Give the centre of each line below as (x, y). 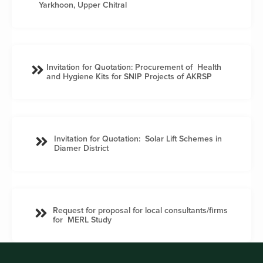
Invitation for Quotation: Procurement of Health (134, 67)
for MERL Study (82, 220)
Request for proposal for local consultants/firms (140, 210)
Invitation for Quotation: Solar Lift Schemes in (138, 139)
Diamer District (81, 148)
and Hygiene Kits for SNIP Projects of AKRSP (129, 76)
